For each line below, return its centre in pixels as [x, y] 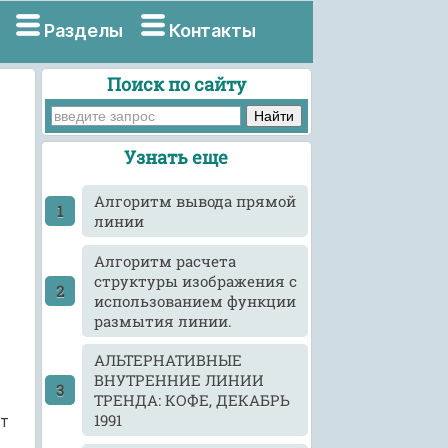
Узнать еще [176, 157]
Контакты [213, 30]
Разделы [83, 30]
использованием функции [195, 300]
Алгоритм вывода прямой [195, 201]
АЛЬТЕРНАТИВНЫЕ [168, 360]
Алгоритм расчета [165, 260]
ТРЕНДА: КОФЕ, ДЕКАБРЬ [192, 400]
